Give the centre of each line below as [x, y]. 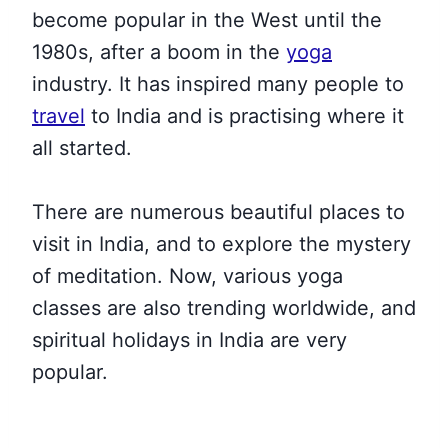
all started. [82, 148]
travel [58, 116]
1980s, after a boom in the [159, 52]
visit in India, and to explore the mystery [221, 244]
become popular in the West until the [207, 20]
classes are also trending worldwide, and [224, 308]
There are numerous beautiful [172, 212]
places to [359, 212]
